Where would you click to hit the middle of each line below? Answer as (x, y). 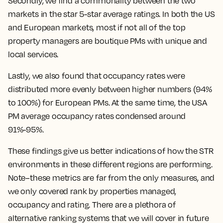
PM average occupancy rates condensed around (97, 116)
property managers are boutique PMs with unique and (108, 41)
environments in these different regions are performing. (111, 165)
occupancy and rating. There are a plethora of (92, 205)
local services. (34, 55)
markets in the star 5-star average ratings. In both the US (111, 14)
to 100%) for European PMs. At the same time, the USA (108, 103)
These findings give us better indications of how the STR (111, 151)
